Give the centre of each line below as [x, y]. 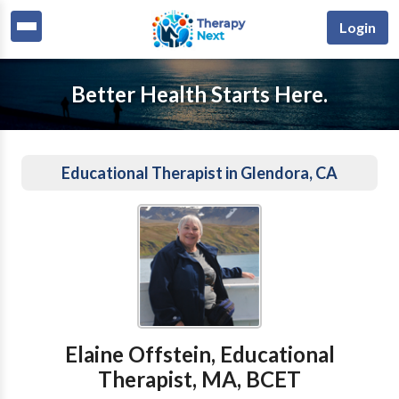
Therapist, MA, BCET [199, 379]
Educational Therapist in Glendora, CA [199, 173]
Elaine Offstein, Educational [199, 354]
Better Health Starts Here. [199, 94]
